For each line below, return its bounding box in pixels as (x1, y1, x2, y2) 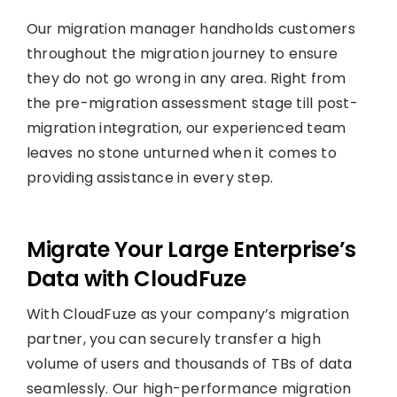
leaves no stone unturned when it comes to (26, 142, 337, 163)
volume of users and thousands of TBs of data (26, 353, 353, 374)
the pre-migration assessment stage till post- (26, 92, 358, 113)
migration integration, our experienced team (26, 117, 346, 138)
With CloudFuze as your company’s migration (26, 303, 350, 324)
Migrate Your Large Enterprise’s (26, 234, 356, 264)
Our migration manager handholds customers (26, 18, 355, 39)
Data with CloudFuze (26, 263, 246, 293)
